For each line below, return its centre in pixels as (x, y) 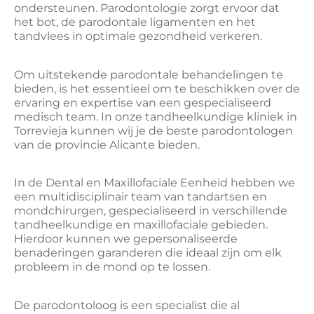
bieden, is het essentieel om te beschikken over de (157, 88)
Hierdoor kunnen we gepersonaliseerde (126, 239)
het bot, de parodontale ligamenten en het (135, 22)
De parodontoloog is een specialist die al (127, 305)
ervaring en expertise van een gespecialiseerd (143, 102)
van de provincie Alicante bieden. (107, 144)
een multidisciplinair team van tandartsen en (141, 197)
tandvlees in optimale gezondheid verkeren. (138, 36)
